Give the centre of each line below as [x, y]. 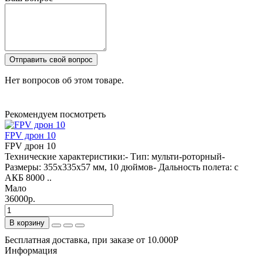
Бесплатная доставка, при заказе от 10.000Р [92, 240]
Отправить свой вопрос [51, 59]
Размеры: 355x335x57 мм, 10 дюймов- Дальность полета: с [122, 167]
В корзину [27, 222]
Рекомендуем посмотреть [55, 114]
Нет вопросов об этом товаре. [64, 80]
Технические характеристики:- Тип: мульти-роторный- [115, 156]
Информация [31, 250]
